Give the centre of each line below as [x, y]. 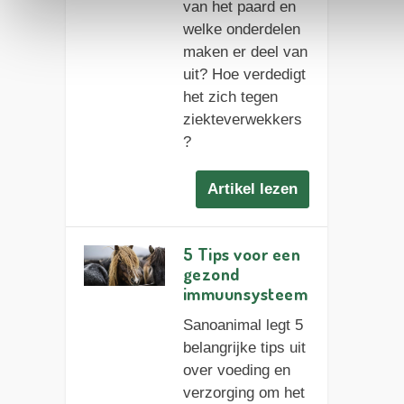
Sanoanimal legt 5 [243, 325]
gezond [211, 273]
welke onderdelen [241, 30]
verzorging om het [243, 392]
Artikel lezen [253, 188]
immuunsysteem [245, 293]
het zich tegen [230, 97]
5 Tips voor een [242, 253]
